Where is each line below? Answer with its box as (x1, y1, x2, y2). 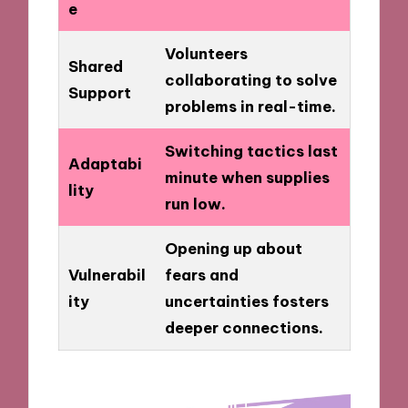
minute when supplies (164, 168, 330, 188)
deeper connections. (164, 318, 323, 338)
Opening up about (164, 239, 302, 259)
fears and (164, 265, 239, 285)
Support (67, 83, 131, 103)
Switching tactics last (164, 141, 338, 161)
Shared (67, 56, 123, 76)
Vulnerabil (67, 265, 146, 285)
